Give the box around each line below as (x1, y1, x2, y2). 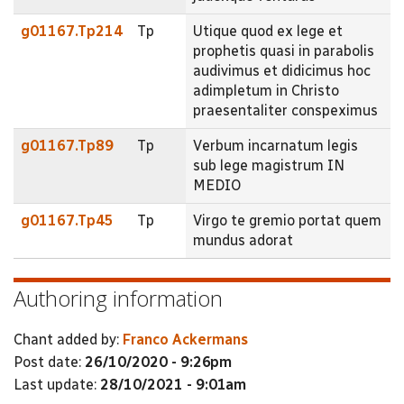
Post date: (14, 353, 85, 371)
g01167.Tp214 (21, 22, 123, 40)
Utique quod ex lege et (193, 22, 343, 40)
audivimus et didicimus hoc (193, 61, 371, 79)
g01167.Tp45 (21, 211, 114, 229)
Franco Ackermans (123, 331, 248, 348)
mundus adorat (193, 231, 293, 249)
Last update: (14, 376, 100, 393)
